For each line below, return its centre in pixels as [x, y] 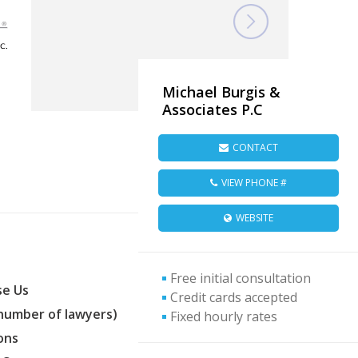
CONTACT [255, 147]
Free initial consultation [241, 278]
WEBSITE [254, 217]
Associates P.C [213, 109]
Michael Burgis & [221, 91]
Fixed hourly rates [224, 316]
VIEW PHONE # [254, 182]
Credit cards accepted [234, 297]
